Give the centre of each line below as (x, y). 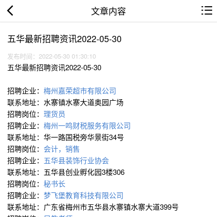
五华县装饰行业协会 (76, 160)
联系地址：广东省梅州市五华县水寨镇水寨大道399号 (93, 207)
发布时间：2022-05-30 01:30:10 (54, 56)
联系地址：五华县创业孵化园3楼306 (66, 172)
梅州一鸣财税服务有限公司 (87, 125)
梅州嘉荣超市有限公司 (80, 91)
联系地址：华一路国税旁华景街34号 (66, 137)
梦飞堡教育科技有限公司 (84, 195)
